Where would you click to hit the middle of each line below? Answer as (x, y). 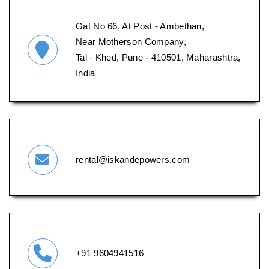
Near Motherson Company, (131, 41)
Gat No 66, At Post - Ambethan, (140, 26)
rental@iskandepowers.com (133, 159)
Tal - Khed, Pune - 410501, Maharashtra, (158, 57)
